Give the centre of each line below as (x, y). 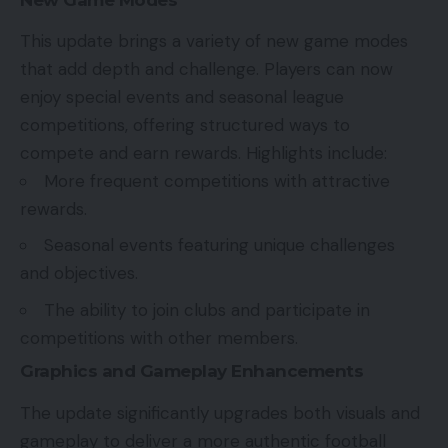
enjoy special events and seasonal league (182, 96)
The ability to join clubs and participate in (207, 309)
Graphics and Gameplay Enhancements (191, 371)
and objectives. (79, 273)
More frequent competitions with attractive (217, 180)
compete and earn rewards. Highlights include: (203, 152)
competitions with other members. (159, 337)
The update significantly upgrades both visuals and (220, 412)
